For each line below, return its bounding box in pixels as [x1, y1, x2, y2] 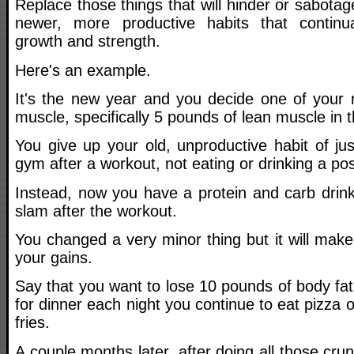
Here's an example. [15, 61, 151, 79]
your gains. [15, 248, 92, 266]
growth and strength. [15, 32, 160, 51]
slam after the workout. [15, 201, 177, 220]
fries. [15, 314, 50, 332]
